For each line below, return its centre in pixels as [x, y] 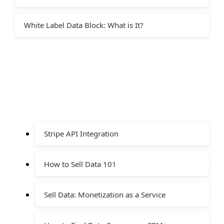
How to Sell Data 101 [80, 164]
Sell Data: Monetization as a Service [105, 195]
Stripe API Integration [81, 134]
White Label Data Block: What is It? [84, 25]
